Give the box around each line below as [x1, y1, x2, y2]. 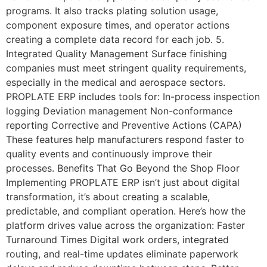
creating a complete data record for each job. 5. [6, 33, 224, 46]
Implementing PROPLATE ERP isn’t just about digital [6, 176, 240, 189]
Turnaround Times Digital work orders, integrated [6, 234, 229, 246]
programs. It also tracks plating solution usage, [6, 5, 218, 17]
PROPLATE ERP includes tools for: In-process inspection [6, 91, 260, 103]
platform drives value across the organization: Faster [6, 219, 245, 232]
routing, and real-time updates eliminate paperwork [6, 248, 238, 260]
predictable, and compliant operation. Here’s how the [6, 205, 246, 218]
